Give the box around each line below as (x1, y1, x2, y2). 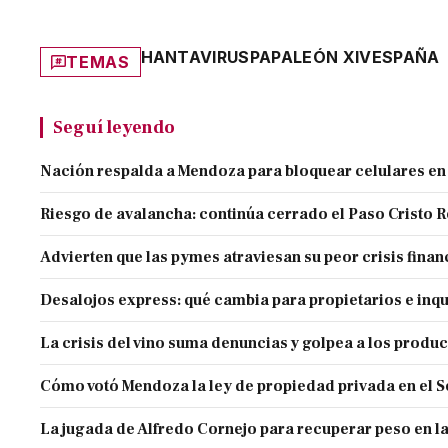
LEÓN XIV (293, 47, 372, 68)
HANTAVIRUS (140, 47, 250, 68)
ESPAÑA (371, 47, 440, 68)
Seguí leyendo (53, 115, 175, 140)
